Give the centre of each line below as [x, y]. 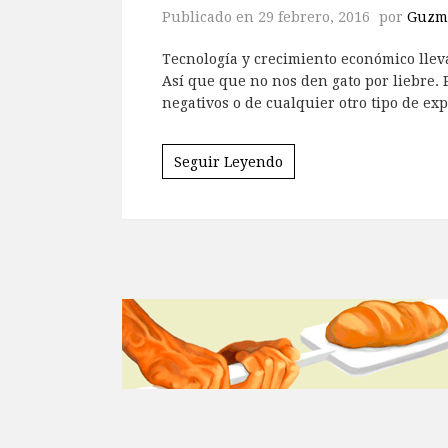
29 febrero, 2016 [314, 16]
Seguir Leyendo [229, 161]
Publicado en [210, 16]
